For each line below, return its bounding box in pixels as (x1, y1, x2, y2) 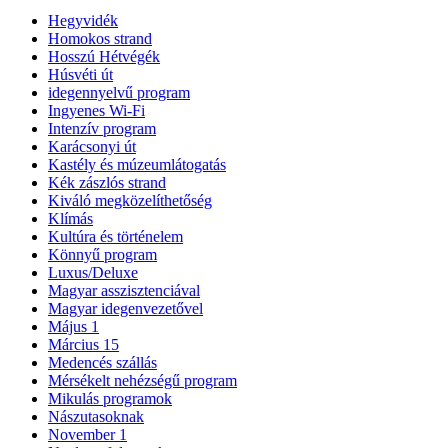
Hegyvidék (48, 12, 118, 30)
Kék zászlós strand (48, 174, 166, 192)
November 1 (48, 426, 127, 444)
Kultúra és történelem (48, 228, 183, 246)
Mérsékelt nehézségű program (48, 372, 237, 390)
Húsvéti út (48, 66, 113, 84)
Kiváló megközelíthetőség (48, 192, 212, 210)
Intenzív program (48, 120, 156, 138)
